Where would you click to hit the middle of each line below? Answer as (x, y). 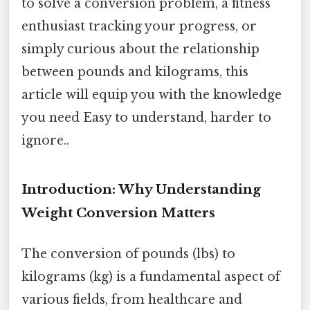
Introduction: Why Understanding (141, 189)
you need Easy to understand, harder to (146, 117)
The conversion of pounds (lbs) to (128, 254)
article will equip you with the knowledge (152, 94)
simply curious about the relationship (140, 49)
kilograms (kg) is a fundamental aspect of (151, 276)
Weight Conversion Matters (118, 212)
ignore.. (45, 140)
